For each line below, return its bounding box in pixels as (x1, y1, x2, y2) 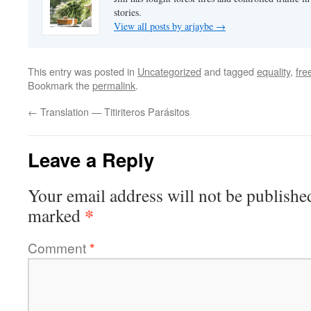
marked (28, 203, 85, 228)
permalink (92, 78, 135, 93)
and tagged (201, 64, 257, 79)
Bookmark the (28, 78, 92, 93)
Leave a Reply (28, 146, 154, 174)
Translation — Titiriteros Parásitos (37, 104, 190, 119)
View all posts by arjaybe (114, 19, 216, 33)
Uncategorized (137, 64, 201, 79)
